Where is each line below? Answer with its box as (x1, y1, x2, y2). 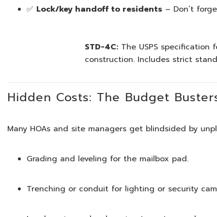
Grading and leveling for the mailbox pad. (27, 153, 189, 165)
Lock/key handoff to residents (36, 3, 163, 15)
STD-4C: (85, 41, 119, 53)
